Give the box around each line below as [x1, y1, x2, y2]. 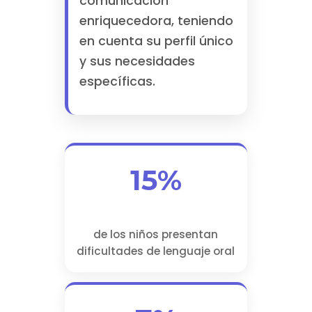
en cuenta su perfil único [79, 33, 233, 50]
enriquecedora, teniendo [79, 13, 233, 30]
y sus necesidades [79, 53, 195, 70]
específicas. [79, 73, 155, 91]
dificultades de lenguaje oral [77, 244, 235, 259]
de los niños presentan [93, 227, 219, 242]
